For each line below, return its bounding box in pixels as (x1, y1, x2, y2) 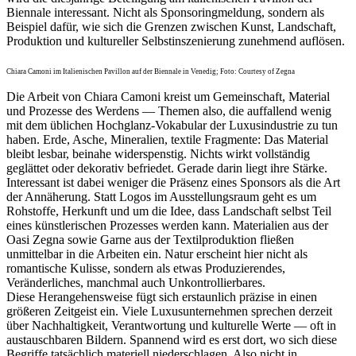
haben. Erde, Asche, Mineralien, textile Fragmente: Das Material (6, 132, 328, 146)
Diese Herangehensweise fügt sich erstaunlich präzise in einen (6, 289, 317, 304)
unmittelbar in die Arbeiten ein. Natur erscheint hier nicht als (6, 246, 308, 261)
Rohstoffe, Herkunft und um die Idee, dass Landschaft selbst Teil (6, 203, 331, 218)
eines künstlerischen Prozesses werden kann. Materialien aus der (6, 218, 328, 232)
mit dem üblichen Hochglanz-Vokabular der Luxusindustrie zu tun (6, 118, 338, 132)
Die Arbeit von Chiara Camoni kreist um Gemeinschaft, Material (6, 89, 330, 103)
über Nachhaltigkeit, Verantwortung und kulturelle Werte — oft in (6, 318, 336, 332)
